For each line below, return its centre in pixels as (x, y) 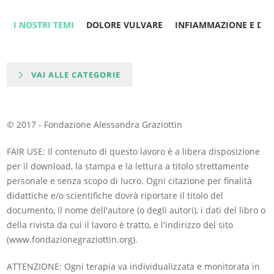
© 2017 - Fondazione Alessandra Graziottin (95, 125)
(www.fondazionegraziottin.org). (72, 240)
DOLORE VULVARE (124, 25)
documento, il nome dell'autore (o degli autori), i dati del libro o (136, 210)
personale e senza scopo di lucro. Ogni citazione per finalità (130, 181)
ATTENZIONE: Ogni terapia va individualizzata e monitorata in (134, 267)
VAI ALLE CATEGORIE (76, 75)
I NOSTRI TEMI (43, 25)
